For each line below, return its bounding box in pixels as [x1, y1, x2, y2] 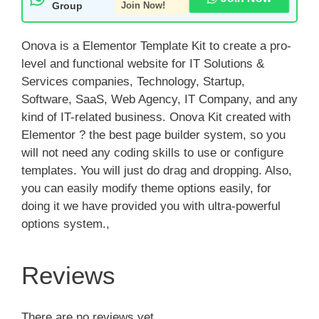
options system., [21, 217, 110, 231]
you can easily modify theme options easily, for [21, 182, 271, 196]
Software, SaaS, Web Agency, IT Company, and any [21, 93, 298, 107]
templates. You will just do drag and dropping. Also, [21, 164, 292, 178]
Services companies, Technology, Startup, [21, 75, 245, 89]
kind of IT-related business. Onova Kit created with [21, 110, 291, 125]
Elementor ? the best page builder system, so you [21, 128, 286, 142]
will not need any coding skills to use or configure [21, 146, 283, 160]
